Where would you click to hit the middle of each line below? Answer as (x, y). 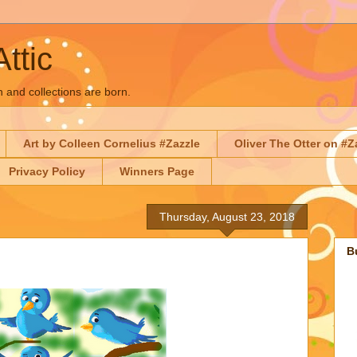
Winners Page (157, 172)
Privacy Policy (47, 172)
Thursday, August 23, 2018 (227, 216)
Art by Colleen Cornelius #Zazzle (112, 144)
